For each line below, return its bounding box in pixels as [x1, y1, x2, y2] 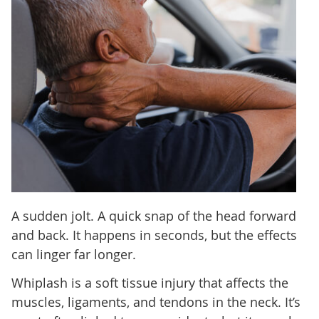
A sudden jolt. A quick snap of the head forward [11, 207, 296, 225]
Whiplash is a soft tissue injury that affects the [11, 274, 288, 292]
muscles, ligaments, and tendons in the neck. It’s [11, 293, 300, 311]
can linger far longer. [11, 246, 136, 263]
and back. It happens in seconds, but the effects [11, 226, 297, 244]
